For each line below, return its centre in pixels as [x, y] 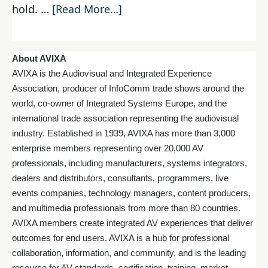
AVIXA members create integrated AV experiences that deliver [133, 223]
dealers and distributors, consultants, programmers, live [120, 179]
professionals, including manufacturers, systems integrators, [130, 164]
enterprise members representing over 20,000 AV [108, 149]
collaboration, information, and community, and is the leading [129, 253]
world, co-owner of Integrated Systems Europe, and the [119, 104]
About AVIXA [39, 59]
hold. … [32, 9]
